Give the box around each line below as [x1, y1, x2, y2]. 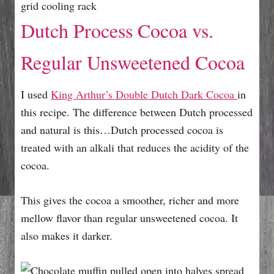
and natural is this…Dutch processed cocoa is [21, 122, 223, 137]
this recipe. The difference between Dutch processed [21, 104, 253, 119]
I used [21, 86, 51, 102]
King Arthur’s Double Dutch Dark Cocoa [51, 86, 237, 102]
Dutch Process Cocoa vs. [21, 17, 213, 43]
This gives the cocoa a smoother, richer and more [21, 192, 239, 207]
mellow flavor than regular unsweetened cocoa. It [21, 210, 238, 225]
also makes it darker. [21, 228, 113, 243]
